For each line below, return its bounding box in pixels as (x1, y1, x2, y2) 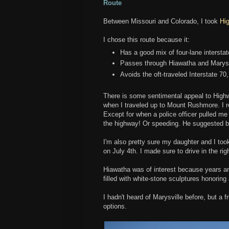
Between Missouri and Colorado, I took (103, 17, 220, 26)
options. (103, 202, 127, 211)
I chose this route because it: (103, 36, 190, 44)
